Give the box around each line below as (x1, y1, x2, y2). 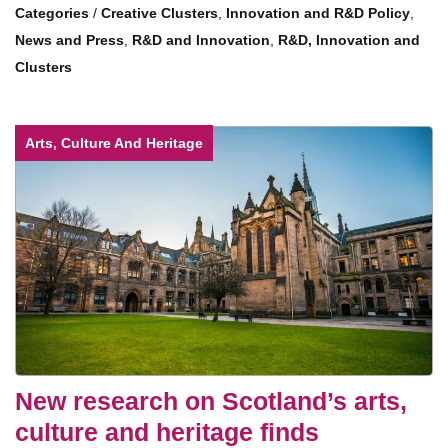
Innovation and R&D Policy (226, 4, 410, 21)
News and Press (15, 31, 124, 48)
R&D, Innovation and (278, 31, 420, 48)
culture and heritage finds (15, 417, 319, 446)
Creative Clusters (101, 4, 218, 21)
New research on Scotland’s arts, (15, 386, 407, 415)
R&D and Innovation (132, 31, 270, 48)
